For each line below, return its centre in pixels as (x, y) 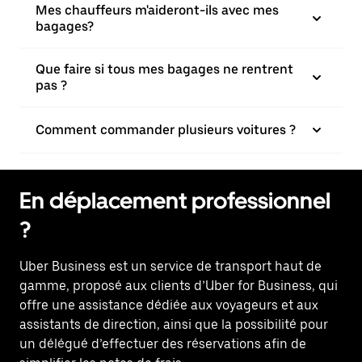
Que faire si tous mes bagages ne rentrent (164, 69)
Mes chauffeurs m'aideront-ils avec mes (157, 10)
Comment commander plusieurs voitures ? (166, 130)
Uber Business (64, 266)
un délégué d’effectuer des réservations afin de (163, 344)
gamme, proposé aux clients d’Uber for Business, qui (179, 286)
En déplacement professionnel (175, 200)
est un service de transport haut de (215, 266)
